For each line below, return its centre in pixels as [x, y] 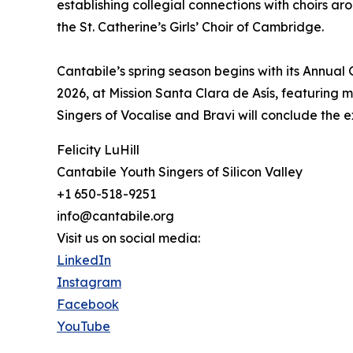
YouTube [84, 327]
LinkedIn [84, 260]
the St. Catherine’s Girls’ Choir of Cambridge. [190, 27]
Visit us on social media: [128, 238]
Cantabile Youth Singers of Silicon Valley [180, 172]
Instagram [89, 282]
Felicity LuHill [98, 150]
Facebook [88, 305]
